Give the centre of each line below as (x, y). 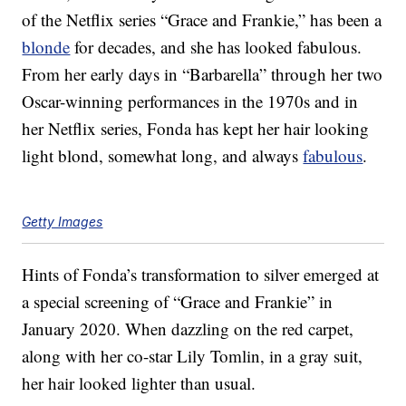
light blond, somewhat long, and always (163, 156)
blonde (46, 47)
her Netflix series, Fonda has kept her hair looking (196, 129)
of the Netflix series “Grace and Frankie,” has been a (202, 20)
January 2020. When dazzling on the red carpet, (188, 329)
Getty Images (63, 222)
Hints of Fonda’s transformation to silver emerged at (201, 275)
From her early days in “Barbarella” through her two (203, 74)
